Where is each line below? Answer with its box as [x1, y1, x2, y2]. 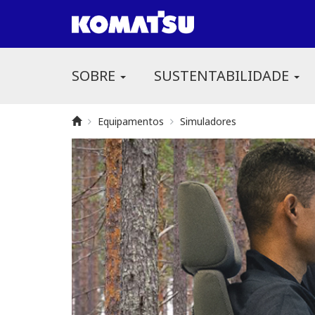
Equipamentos [98, 115, 164, 129]
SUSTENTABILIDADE [154, 66, 292, 86]
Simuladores [180, 115, 236, 129]
